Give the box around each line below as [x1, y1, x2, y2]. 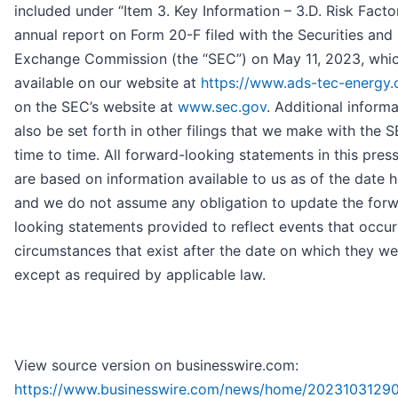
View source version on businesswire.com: [14, 355, 298, 374]
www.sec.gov [178, 97, 267, 115]
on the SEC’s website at [14, 97, 178, 115]
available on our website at [14, 73, 201, 92]
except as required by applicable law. [14, 265, 266, 283]
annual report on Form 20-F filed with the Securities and [14, 25, 393, 44]
